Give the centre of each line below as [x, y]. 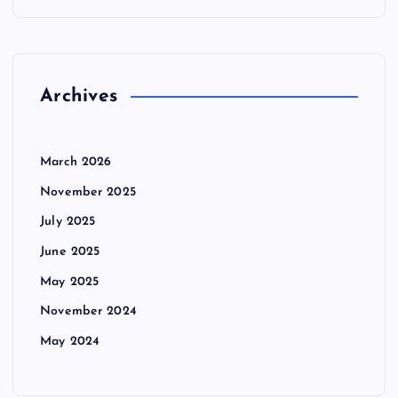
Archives [79, 97]
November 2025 [88, 192]
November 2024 [88, 312]
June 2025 [70, 252]
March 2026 [76, 163]
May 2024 [70, 341]
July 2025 [68, 222]
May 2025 [70, 282]
